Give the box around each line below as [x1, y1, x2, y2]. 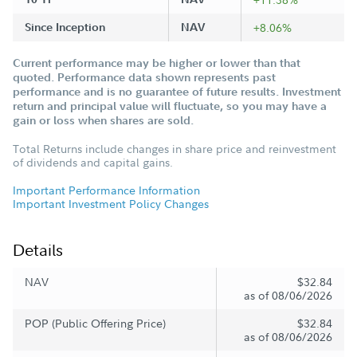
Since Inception [25, 19, 105, 34]
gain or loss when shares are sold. [13, 112, 194, 127]
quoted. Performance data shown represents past [13, 69, 276, 84]
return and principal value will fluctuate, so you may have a [13, 98, 327, 113]
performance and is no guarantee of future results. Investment [13, 84, 341, 99]
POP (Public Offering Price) [25, 315, 166, 331]
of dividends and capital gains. [13, 154, 173, 170]
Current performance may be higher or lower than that [13, 55, 300, 70]
